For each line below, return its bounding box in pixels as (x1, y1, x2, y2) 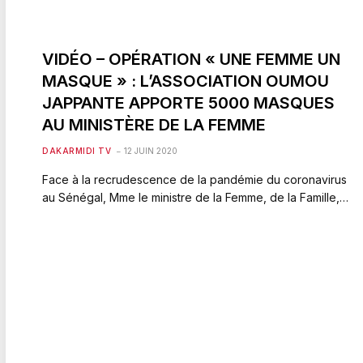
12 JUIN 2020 (124, 145, 177, 156)
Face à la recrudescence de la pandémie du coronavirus (42, 172, 347, 186)
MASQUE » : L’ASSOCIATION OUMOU (42, 70, 329, 91)
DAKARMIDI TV (42, 145, 111, 156)
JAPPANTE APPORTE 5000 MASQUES (42, 92, 335, 113)
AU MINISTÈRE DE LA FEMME (42, 114, 266, 135)
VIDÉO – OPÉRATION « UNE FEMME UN (42, 49, 340, 69)
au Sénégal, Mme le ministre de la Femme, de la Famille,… (42, 190, 348, 204)
